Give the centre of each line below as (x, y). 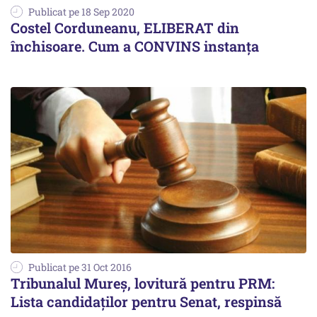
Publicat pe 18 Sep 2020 (81, 12)
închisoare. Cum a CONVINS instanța (135, 46)
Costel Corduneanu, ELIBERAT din (125, 28)
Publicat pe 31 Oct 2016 (80, 267)
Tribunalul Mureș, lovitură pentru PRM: (143, 283)
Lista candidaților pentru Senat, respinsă (146, 302)
